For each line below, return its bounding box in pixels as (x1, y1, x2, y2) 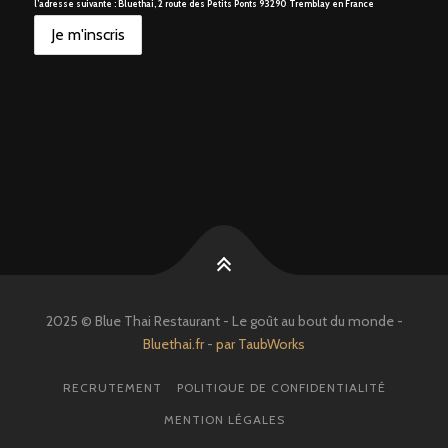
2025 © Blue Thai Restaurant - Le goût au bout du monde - (45, 312, 403, 331)
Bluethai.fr (143, 335, 204, 354)
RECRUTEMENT (62, 380, 162, 396)
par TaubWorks (216, 335, 305, 354)
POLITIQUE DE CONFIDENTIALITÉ (176, 380, 386, 396)
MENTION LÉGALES (163, 412, 285, 428)
